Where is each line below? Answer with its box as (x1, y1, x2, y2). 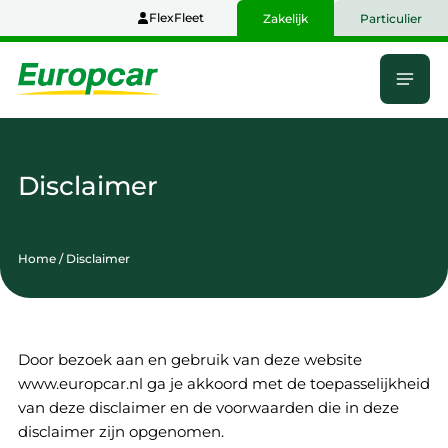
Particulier (360, 11, 422, 26)
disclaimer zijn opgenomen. (17, 422, 224, 441)
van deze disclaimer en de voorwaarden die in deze (17, 398, 399, 417)
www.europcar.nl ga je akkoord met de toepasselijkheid (17, 374, 430, 393)
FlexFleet (149, 10, 204, 25)
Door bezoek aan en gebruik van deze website (17, 350, 362, 369)
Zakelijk (263, 11, 308, 26)
